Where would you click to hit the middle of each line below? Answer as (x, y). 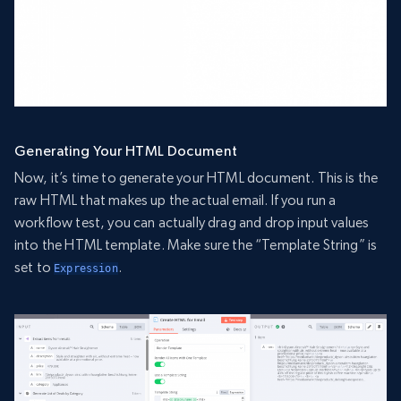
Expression (86, 269)
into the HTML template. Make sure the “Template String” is (196, 245)
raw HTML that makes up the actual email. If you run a (175, 200)
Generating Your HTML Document (126, 151)
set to (34, 268)
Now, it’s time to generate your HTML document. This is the (196, 178)
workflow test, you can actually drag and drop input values (192, 223)
